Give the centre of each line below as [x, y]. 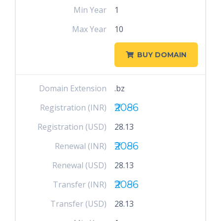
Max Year [90, 29]
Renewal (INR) [81, 146]
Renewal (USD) [80, 165]
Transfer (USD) [79, 204]
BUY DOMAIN [162, 55]
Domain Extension [73, 88]
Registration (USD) [72, 127]
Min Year [90, 10]
